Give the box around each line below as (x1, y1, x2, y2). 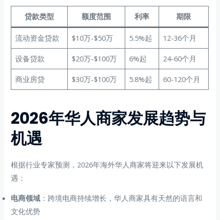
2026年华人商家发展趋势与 (11, 107, 206, 129)
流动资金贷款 (15, 33, 59, 43)
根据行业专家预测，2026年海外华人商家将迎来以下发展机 (11, 159, 204, 169)
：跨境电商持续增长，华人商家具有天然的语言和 (40, 193, 203, 203)
